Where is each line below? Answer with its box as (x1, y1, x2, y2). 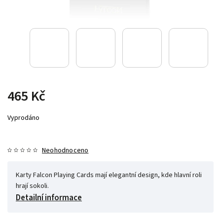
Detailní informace (16, 191, 82, 204)
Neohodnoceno (42, 145, 89, 155)
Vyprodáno (7, 112, 39, 123)
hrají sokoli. (16, 181, 49, 191)
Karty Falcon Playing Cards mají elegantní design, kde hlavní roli (16, 170, 202, 180)
